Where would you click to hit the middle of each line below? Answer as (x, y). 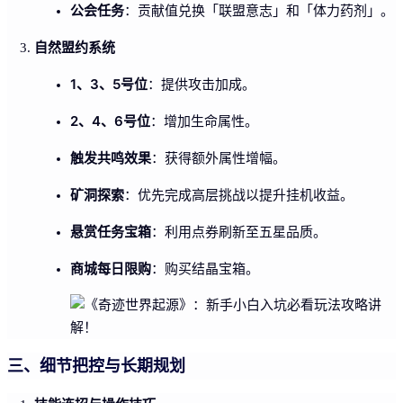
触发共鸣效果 (111, 157)
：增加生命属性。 (204, 121)
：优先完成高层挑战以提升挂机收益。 (239, 195)
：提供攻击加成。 (201, 84)
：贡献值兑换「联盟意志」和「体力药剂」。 (259, 10)
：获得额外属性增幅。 (219, 158)
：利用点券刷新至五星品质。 (239, 232)
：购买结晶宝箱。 (205, 269)
